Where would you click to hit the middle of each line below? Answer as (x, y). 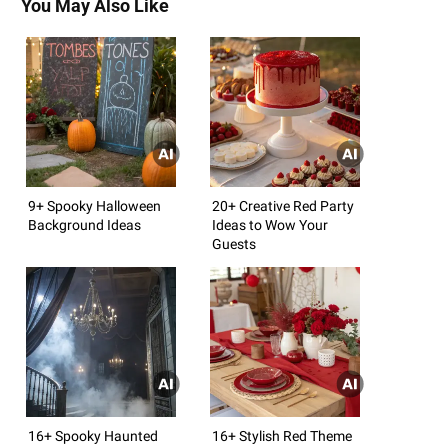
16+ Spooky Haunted (93, 435)
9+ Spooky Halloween (94, 205)
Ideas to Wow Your (270, 224)
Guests (234, 243)
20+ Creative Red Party (283, 205)
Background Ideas (84, 224)
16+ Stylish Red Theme (282, 435)
